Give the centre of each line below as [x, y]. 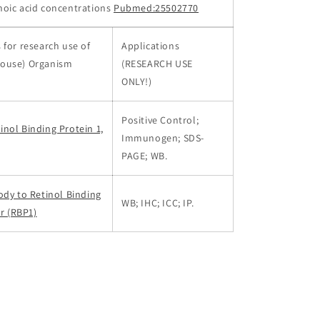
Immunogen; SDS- [163, 138]
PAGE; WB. [145, 156]
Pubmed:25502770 [156, 8]
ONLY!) [137, 81]
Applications [151, 46]
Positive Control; [160, 120]
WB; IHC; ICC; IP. [158, 203]
